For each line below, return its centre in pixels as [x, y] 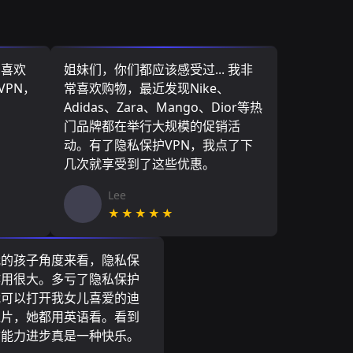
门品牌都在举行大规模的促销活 [152, 126]
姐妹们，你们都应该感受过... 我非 [158, 69]
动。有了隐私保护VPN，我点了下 [158, 145]
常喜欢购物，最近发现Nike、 [147, 88]
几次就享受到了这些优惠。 [139, 164]
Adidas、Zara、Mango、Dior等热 [163, 107]
